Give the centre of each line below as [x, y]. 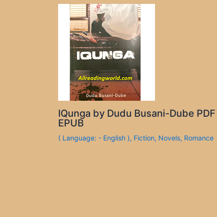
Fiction [144, 138]
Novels [169, 138]
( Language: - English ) [94, 138]
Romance [199, 138]
